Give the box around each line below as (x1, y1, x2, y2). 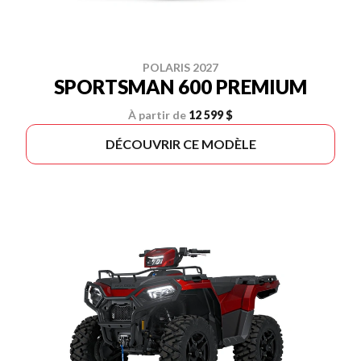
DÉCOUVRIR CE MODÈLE (105, 136, 256, 151)
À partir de (128, 108, 186, 122)
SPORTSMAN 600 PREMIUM (54, 75, 307, 98)
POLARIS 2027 (143, 60, 218, 74)
